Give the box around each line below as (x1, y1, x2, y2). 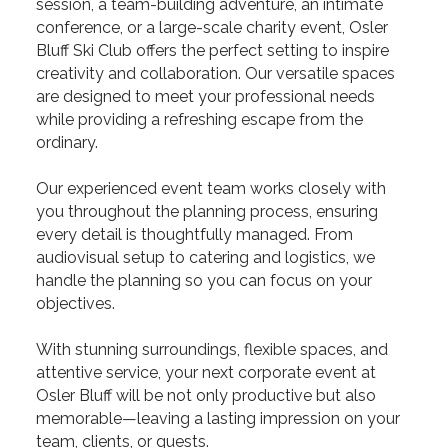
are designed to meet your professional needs (36, 87, 375, 106)
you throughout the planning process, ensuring (36, 202, 378, 221)
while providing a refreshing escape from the (36, 110, 363, 129)
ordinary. (36, 133, 98, 152)
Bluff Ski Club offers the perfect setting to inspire (36, 41, 389, 60)
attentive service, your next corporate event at (36, 363, 376, 382)
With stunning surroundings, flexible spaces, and (36, 340, 388, 359)
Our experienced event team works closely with (36, 179, 386, 198)
